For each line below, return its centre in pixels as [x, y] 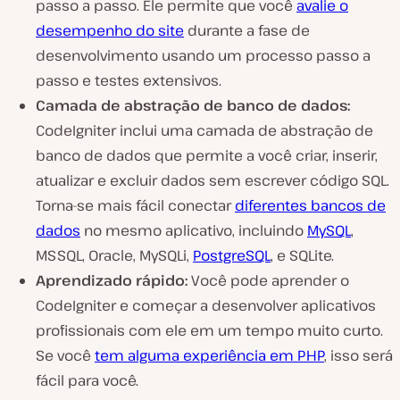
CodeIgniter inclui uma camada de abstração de [204, 131]
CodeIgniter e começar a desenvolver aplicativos [206, 306]
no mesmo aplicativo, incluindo [194, 231]
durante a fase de [247, 31]
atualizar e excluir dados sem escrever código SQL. [212, 181]
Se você [65, 356]
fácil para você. [87, 381]
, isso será [358, 356]
